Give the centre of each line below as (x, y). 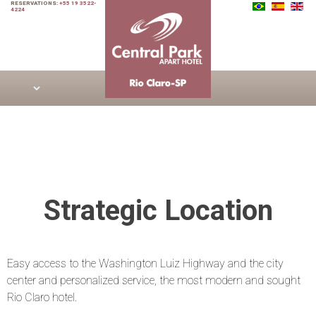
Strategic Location (158, 211)
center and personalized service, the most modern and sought (154, 280)
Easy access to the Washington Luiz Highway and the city (145, 263)
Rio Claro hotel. (42, 297)
